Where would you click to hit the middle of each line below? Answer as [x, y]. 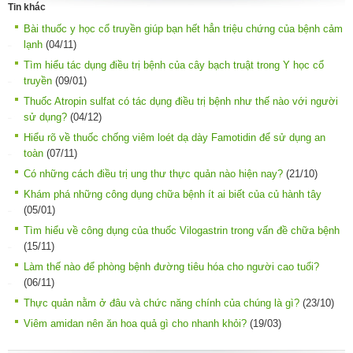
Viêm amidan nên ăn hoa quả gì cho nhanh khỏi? [135, 323]
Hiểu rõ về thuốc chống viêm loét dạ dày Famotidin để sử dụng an [175, 137]
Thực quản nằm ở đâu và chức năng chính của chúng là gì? [162, 303]
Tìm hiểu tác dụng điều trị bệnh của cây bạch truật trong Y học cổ [174, 65]
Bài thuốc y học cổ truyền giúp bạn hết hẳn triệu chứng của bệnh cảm [183, 28]
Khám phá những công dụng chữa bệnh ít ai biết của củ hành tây [173, 194]
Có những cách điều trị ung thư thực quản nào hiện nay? [153, 173]
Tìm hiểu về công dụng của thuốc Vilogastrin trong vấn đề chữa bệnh [182, 230]
